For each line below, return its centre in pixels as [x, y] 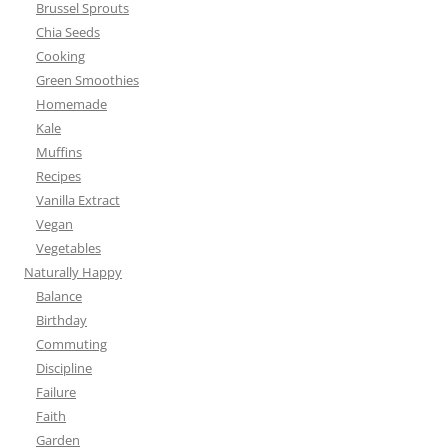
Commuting [71, 344]
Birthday [61, 320]
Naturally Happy [73, 272]
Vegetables [68, 248]
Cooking [60, 56]
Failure [56, 392]
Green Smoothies [87, 80]
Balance [59, 296]
